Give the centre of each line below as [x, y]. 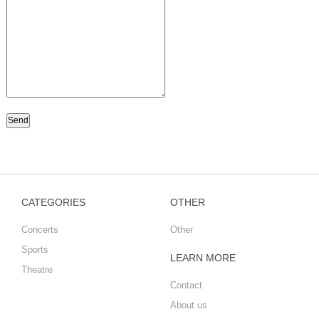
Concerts [40, 230]
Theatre [37, 270]
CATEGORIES [53, 202]
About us [189, 305]
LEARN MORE [203, 258]
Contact [186, 285]
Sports [35, 250]
